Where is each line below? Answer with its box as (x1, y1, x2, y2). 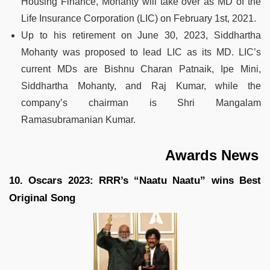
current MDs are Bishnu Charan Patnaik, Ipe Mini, (21, 63, 261, 74)
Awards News (9, 146, 259, 163)
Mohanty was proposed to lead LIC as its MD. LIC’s (21, 46, 261, 57)
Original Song (9, 192, 75, 204)
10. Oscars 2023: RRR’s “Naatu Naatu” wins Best (9, 174, 261, 186)
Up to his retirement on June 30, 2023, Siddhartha (21, 30, 261, 40)
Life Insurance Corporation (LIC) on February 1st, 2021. (21, 13, 256, 24)
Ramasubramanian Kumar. (21, 114, 136, 125)
